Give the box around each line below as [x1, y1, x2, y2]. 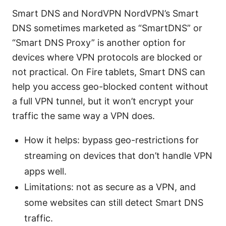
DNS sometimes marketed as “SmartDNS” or [12, 22, 202, 33]
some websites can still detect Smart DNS [24, 197, 203, 208]
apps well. [24, 165, 67, 177]
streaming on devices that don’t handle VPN [24, 150, 212, 161]
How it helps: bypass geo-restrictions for [24, 134, 199, 145]
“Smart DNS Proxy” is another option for [12, 37, 186, 48]
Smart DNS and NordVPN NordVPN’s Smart [12, 8, 199, 19]
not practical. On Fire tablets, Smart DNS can [12, 66, 205, 77]
